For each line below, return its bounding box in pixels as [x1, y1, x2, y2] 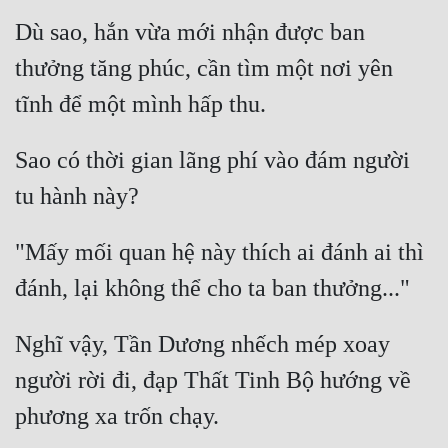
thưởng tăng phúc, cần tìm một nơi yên [15, 55, 393, 82]
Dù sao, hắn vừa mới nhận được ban [15, 19, 365, 46]
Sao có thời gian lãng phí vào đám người [15, 147, 410, 174]
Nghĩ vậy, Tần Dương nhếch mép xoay [15, 331, 390, 358]
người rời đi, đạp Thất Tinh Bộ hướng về [15, 367, 411, 394]
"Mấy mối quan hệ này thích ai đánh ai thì [15, 239, 424, 266]
